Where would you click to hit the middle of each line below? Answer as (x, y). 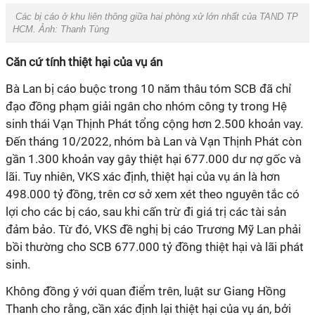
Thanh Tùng (83, 29)
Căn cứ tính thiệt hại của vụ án (84, 62)
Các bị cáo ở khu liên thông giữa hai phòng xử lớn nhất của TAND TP (155, 17)
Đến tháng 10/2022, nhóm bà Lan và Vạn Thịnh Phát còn (154, 141)
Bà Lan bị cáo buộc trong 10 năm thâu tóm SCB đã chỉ (148, 89)
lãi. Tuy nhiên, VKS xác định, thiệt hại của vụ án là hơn (143, 176)
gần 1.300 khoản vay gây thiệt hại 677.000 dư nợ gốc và (153, 159)
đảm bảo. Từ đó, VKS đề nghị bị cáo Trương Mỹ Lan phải (153, 229)
